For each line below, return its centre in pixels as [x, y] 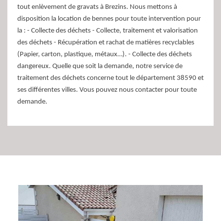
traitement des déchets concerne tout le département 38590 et [110, 78]
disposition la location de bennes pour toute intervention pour [109, 19]
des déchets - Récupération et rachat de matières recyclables [106, 43]
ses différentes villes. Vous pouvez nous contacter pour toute [107, 90]
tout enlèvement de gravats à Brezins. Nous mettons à [97, 7]
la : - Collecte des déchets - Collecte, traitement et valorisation [108, 31]
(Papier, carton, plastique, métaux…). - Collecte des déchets [105, 55]
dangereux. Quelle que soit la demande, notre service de [100, 67]
